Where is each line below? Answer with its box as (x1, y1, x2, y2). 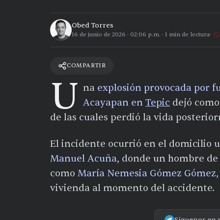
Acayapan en (83, 96, 145, 109)
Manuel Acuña (50, 152, 117, 165)
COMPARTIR (67, 61, 106, 69)
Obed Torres (72, 21, 113, 29)
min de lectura (167, 30, 210, 38)
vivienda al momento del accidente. (50, 182, 215, 194)
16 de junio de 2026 (72, 30, 126, 38)
